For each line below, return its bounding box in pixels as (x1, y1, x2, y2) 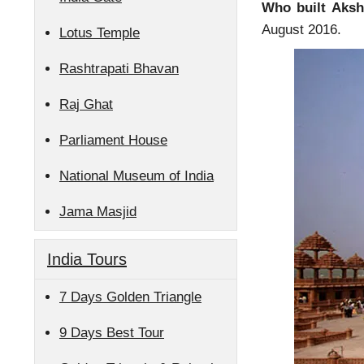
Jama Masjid (59, 204, 136, 219)
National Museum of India (59, 168, 214, 184)
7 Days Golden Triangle (59, 289, 201, 305)
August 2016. (262, 22, 341, 37)
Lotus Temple (59, 25, 140, 41)
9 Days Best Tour (59, 325, 164, 340)
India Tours (47, 250, 127, 268)
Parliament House (59, 132, 167, 148)
